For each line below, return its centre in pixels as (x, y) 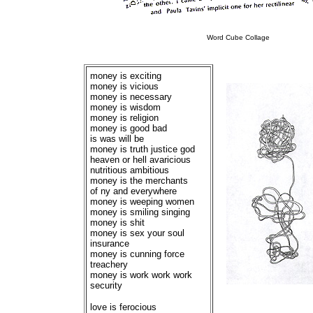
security (106, 285)
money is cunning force (137, 254)
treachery (109, 264)
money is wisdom (125, 107)
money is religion (124, 118)
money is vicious (124, 86)
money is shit (117, 223)
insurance (110, 243)
